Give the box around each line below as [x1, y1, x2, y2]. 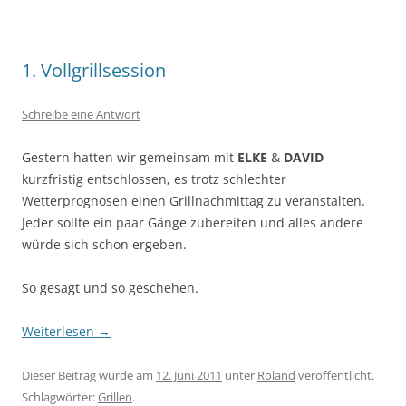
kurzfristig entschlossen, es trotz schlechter [22, 170, 286, 188]
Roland [257, 367, 295, 384]
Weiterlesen [22, 323, 98, 341]
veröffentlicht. [295, 367, 374, 384]
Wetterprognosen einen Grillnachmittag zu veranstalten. [22, 192, 365, 210]
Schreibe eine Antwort [22, 106, 140, 123]
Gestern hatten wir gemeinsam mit [22, 149, 237, 167]
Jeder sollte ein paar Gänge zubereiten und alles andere [22, 214, 363, 232]
